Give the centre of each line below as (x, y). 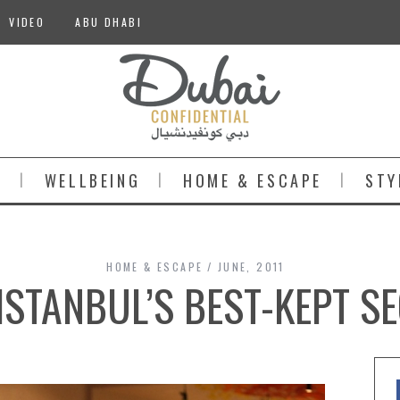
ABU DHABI (109, 22)
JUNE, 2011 (251, 267)
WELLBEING (92, 180)
